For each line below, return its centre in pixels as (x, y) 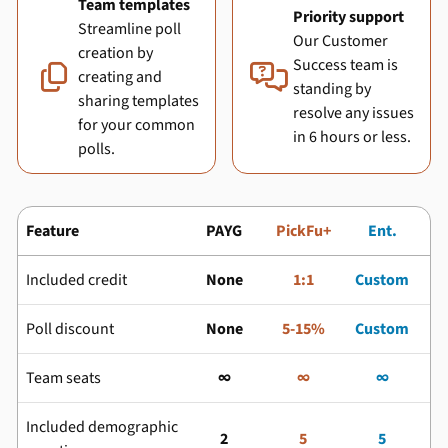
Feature (52, 231)
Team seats (63, 378)
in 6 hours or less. (352, 137)
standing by (332, 89)
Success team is (345, 65)
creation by (115, 53)
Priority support (348, 17)
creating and (120, 77)
